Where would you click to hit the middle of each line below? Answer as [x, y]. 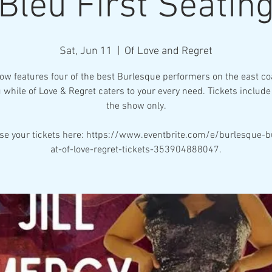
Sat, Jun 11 [86, 51]
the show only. [136, 106]
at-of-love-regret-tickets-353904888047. [136, 150]
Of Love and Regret [168, 51]
